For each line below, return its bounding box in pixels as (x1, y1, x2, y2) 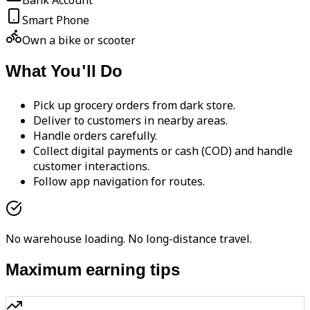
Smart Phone (22, 12, 89, 28)
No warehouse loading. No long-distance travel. (6, 230, 252, 246)
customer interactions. (33, 158, 149, 174)
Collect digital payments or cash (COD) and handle (33, 143, 293, 158)
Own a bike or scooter (22, 33, 136, 48)
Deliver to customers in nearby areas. (33, 112, 228, 128)
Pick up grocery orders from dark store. (33, 97, 235, 113)
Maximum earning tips (6, 259, 180, 282)
